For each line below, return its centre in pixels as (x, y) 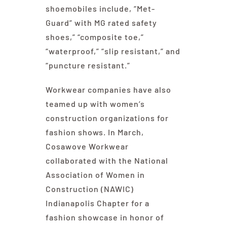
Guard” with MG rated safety (101, 23)
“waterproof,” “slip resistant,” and (113, 51)
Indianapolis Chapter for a (97, 203)
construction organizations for (107, 118)
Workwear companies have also (108, 90)
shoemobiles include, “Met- (100, 9)
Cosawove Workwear (87, 146)
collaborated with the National (107, 161)
